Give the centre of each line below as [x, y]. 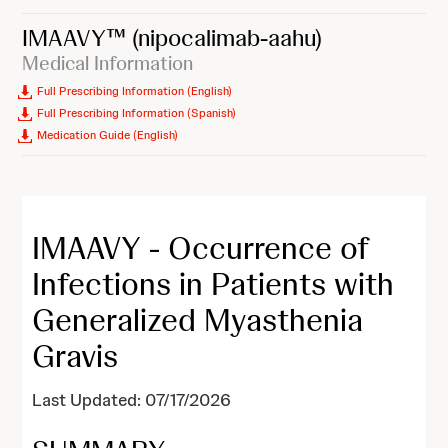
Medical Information [108, 63]
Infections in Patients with [213, 284]
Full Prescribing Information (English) [135, 91]
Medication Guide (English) [108, 135]
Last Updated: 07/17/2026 [132, 400]
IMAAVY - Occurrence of [201, 248]
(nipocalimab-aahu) [227, 37]
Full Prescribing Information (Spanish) [137, 113]
